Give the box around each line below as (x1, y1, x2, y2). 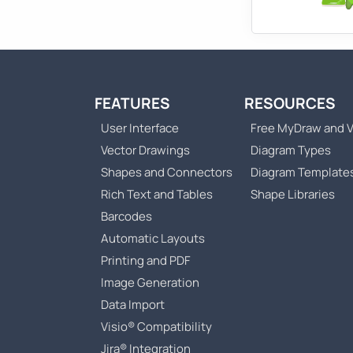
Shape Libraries (251, 186, 335, 203)
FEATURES (95, 93, 170, 114)
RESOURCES (244, 93, 336, 114)
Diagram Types (251, 142, 331, 159)
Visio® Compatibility (101, 318, 212, 336)
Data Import (101, 296, 165, 314)
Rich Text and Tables (101, 186, 213, 203)
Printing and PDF (101, 252, 191, 269)
